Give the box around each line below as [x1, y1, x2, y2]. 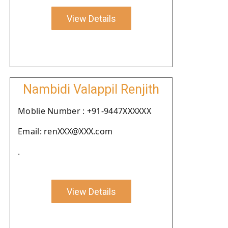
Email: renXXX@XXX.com [18, 126, 113, 137]
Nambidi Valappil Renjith [23, 82, 159, 97]
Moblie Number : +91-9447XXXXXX [18, 105, 151, 117]
